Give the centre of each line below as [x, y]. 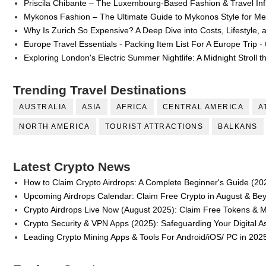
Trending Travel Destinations [100, 90]
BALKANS [238, 127]
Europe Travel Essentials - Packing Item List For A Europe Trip [140, 44]
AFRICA [132, 107]
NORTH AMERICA [55, 127]
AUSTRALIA [43, 107]
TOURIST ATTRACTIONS [154, 127]
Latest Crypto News [72, 167]
